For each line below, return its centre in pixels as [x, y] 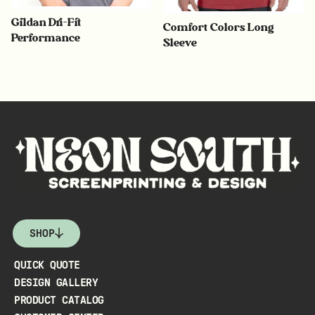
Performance [46, 37]
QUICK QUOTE [47, 265]
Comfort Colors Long [219, 27]
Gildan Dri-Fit [46, 22]
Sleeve [180, 43]
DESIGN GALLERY [56, 282]
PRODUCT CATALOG [59, 300]
